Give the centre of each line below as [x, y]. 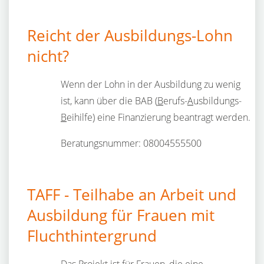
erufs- [175, 101]
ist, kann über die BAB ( [109, 101]
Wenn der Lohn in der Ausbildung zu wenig [151, 84]
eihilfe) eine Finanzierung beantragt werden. [159, 117]
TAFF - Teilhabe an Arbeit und [132, 195]
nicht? [48, 56]
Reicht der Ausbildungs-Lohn [130, 36]
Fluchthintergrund [92, 236]
